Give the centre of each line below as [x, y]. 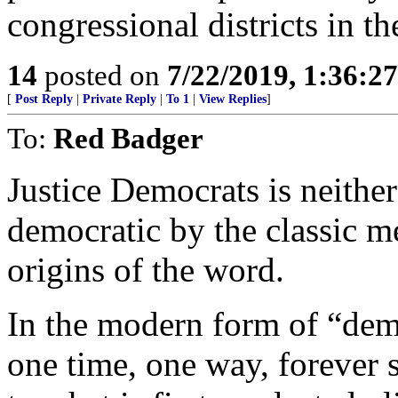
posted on [102, 75]
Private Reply [119, 99]
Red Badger [128, 138]
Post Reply [44, 99]
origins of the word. [146, 270]
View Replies [233, 99]
